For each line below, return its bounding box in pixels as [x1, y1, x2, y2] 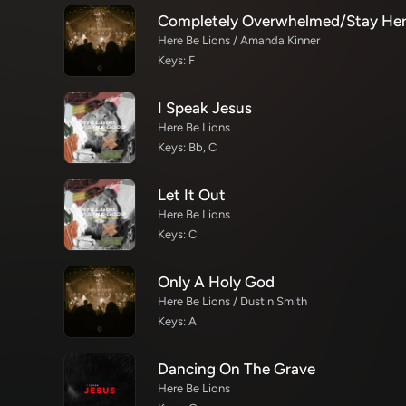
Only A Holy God [158, 273, 275, 291]
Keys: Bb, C [158, 140, 217, 154]
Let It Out [158, 186, 226, 204]
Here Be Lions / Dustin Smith [158, 295, 307, 308]
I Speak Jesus [158, 99, 252, 117]
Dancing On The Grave [158, 360, 315, 378]
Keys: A [158, 314, 197, 328]
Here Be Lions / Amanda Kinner [158, 34, 320, 47]
